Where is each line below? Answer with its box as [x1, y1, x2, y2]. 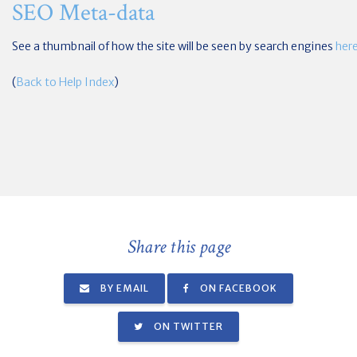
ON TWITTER [151, 320, 223, 332]
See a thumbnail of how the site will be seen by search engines [12, 39, 335, 53]
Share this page [127, 234, 230, 259]
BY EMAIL [98, 282, 149, 294]
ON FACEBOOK [198, 282, 277, 294]
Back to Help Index [16, 75, 114, 89]
